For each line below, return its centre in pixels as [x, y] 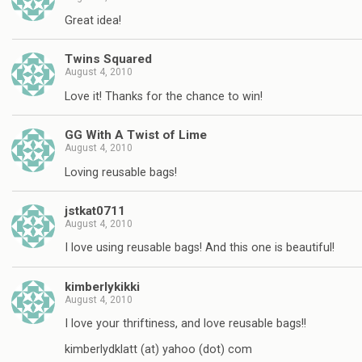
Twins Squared [108, 59]
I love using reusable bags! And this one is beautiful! [200, 248]
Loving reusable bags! [121, 172]
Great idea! [93, 20]
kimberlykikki [102, 286]
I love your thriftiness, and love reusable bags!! [185, 324]
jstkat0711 [95, 210]
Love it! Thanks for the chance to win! [164, 96]
